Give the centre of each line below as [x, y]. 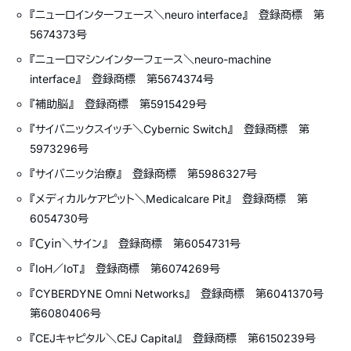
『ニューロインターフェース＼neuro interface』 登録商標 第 [177, 14]
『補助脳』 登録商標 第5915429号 [119, 104]
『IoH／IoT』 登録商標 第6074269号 [125, 268]
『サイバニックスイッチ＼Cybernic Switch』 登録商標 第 [170, 129]
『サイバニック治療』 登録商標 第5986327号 [144, 174]
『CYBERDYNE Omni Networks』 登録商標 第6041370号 [183, 293]
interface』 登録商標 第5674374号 [122, 79]
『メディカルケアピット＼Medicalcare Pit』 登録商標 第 [169, 199]
